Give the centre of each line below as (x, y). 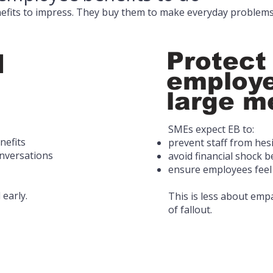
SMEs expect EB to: (211, 129)
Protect (216, 61)
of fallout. (190, 210)
